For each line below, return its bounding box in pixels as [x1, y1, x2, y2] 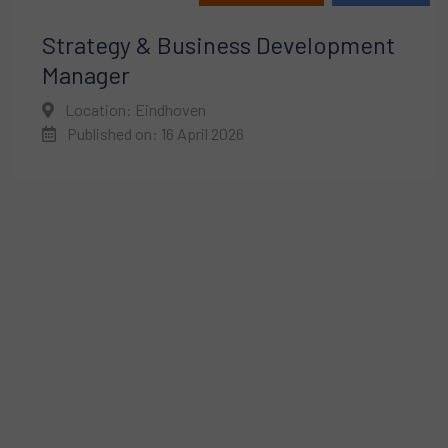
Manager [42, 59, 130, 89]
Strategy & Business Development [42, 29, 395, 59]
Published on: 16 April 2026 [64, 123, 244, 143]
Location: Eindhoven [62, 99, 206, 119]
